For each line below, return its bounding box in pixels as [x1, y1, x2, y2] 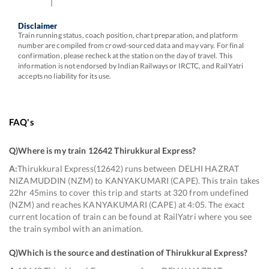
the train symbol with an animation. [9, 223, 144, 234]
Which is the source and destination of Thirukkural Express [18, 247, 244, 258]
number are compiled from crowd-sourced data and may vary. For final [18, 41, 244, 50]
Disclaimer [18, 21, 58, 31]
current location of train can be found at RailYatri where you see [9, 211, 252, 222]
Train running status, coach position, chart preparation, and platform [18, 31, 238, 40]
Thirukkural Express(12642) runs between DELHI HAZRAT [17, 163, 240, 174]
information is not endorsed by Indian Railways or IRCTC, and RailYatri [18, 61, 244, 70]
